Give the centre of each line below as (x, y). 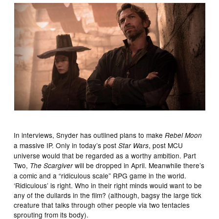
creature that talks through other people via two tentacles (102, 205)
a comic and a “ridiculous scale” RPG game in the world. (100, 175)
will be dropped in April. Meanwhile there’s (139, 165)
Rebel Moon (184, 135)
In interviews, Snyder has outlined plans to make (89, 135)
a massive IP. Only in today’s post (66, 145)
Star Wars (134, 145)
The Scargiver (52, 165)
